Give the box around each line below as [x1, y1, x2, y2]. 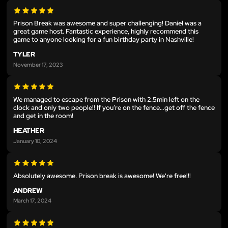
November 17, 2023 [13, 61, 63, 68]
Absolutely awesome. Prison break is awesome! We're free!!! [13, 171, 191, 180]
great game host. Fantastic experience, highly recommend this [13, 27, 198, 36]
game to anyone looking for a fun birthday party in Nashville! [13, 35, 194, 44]
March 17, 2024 [13, 196, 51, 205]
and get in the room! [13, 111, 73, 120]
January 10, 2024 [13, 136, 57, 145]
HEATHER [13, 126, 44, 135]
